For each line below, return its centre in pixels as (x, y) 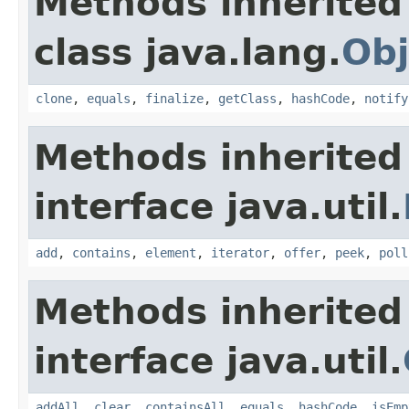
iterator (240, 252)
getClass (247, 98)
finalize (174, 98)
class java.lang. (188, 52)
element (171, 252)
